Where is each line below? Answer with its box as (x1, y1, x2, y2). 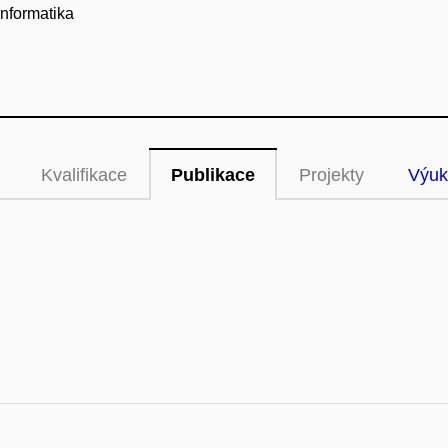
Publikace (171, 165, 255, 185)
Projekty (299, 165, 364, 185)
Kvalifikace (41, 165, 127, 185)
